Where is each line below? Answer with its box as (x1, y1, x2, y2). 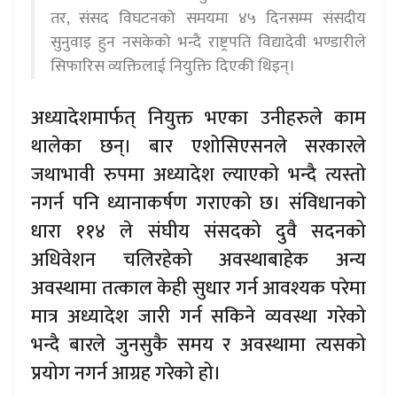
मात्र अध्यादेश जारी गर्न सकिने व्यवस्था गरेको (31, 300, 366, 332)
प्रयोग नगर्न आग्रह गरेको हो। (31, 357, 221, 389)
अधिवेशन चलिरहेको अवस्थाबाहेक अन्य (31, 244, 366, 276)
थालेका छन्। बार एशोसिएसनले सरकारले (31, 130, 366, 162)
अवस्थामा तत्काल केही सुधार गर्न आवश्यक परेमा (31, 272, 366, 304)
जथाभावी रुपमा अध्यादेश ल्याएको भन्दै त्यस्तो (31, 159, 366, 191)
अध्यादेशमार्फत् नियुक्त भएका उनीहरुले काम (31, 102, 366, 134)
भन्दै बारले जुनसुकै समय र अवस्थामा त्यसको (31, 329, 366, 361)
